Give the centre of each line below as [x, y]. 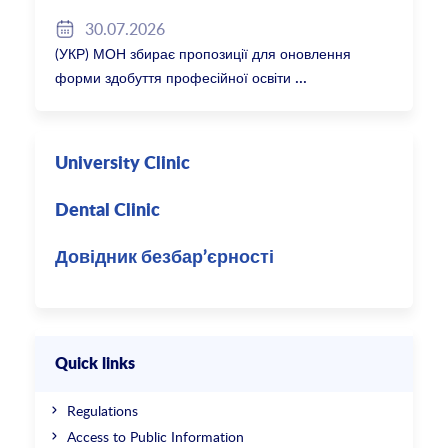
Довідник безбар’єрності [165, 257]
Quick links [95, 363]
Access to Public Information [156, 436]
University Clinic [123, 163]
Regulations [103, 410]
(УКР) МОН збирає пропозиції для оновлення [203, 53]
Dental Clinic [108, 210]
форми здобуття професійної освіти [173, 77]
